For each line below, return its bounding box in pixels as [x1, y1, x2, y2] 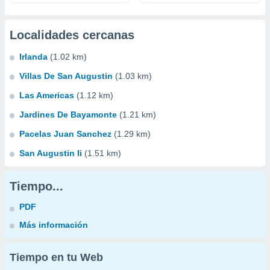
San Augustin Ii [19, 148, 82, 158]
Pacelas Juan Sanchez [19, 129, 111, 139]
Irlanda [19, 52, 48, 61]
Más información [19, 220, 88, 230]
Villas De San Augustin [19, 71, 113, 81]
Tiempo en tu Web [10, 251, 103, 263]
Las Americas [19, 90, 74, 100]
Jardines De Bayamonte [19, 110, 117, 119]
